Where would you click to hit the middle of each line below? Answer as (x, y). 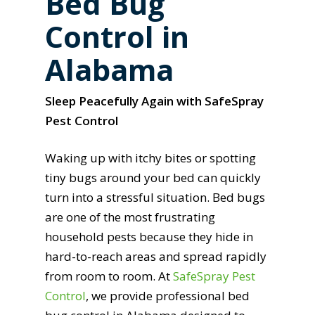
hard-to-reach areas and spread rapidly (156, 257)
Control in (117, 36)
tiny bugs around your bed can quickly (153, 178)
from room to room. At (109, 276)
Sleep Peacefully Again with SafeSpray (155, 101)
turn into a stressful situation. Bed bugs (155, 198)
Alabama (110, 69)
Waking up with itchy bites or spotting (151, 158)
